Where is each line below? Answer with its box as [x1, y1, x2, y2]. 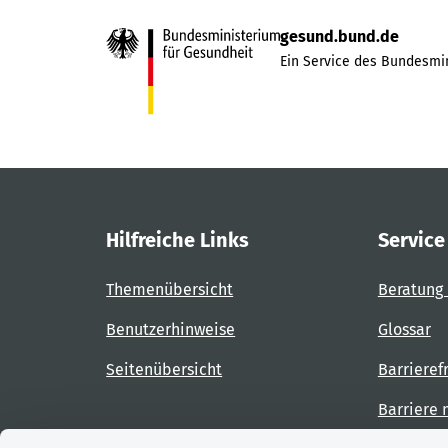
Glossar [377, 320, 431, 340]
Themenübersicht [106, 280, 234, 300]
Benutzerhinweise [106, 320, 236, 340]
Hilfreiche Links [106, 228, 250, 253]
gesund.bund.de [280, 27, 400, 47]
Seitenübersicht [106, 360, 223, 380]
